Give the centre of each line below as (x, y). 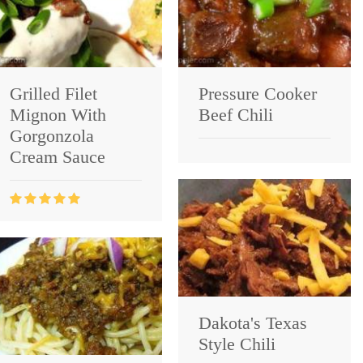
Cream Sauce (58, 156)
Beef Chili (236, 114)
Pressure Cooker (258, 93)
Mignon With (58, 114)
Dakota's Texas (253, 322)
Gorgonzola (52, 135)
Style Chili (237, 344)
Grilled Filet (53, 93)
